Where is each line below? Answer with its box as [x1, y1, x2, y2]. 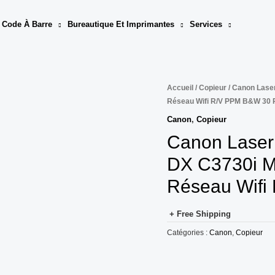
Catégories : [167, 228, 209, 236]
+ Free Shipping [169, 209, 231, 219]
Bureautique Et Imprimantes [68, 20, 174, 29]
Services [190, 20, 222, 29]
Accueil [167, 83, 193, 92]
